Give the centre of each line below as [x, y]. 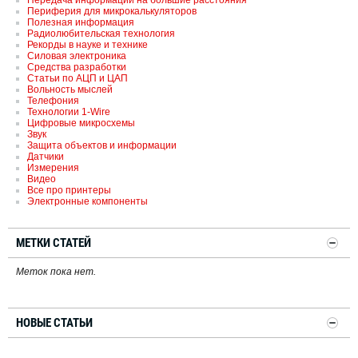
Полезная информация [81, 23]
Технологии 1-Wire [69, 112]
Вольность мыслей [70, 90]
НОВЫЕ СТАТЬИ [54, 323]
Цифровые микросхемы [81, 123]
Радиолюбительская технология [101, 34]
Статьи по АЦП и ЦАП [78, 79]
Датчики [46, 157]
